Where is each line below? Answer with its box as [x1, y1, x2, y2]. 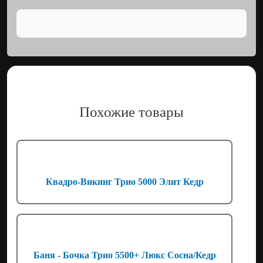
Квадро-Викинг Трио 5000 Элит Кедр [45, 176, 204, 187]
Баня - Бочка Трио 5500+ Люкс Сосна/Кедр [33, 249, 216, 260]
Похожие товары [79, 104, 184, 120]
